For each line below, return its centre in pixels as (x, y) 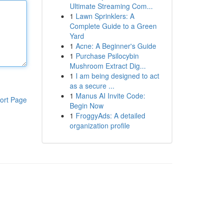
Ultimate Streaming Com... (111, 6)
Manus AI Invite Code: (110, 96)
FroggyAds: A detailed (110, 115)
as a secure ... (92, 86)
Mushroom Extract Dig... (108, 66)
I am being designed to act (117, 76)
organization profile (100, 125)
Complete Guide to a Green (113, 26)
